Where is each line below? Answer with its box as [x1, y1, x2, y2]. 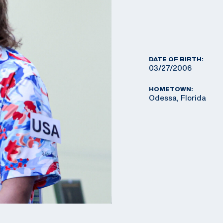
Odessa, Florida [149, 93, 206, 102]
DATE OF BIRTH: [149, 56, 204, 62]
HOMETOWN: [149, 86, 193, 92]
